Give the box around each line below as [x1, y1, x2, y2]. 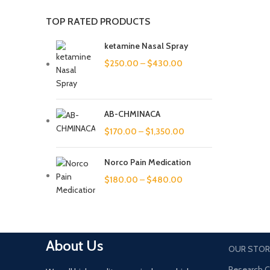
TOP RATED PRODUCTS [46, 16, 150, 27]
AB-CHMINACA [104, 108, 160, 119]
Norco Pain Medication [104, 157, 191, 168]
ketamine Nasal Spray [104, 40, 188, 51]
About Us [46, 237, 103, 254]
